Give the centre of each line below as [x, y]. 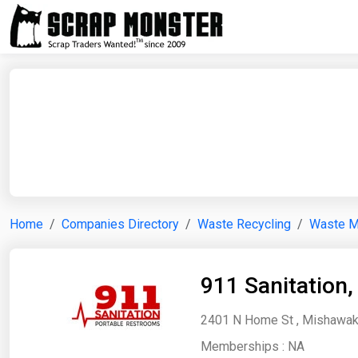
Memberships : [244, 346]
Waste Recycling [244, 224]
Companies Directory [120, 224]
